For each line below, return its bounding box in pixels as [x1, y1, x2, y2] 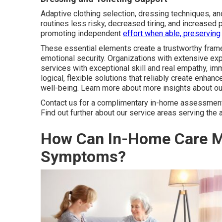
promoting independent [41, 28, 123, 38]
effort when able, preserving [123, 28, 221, 38]
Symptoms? [41, 147, 126, 166]
